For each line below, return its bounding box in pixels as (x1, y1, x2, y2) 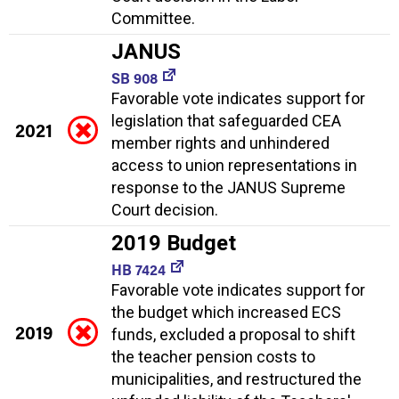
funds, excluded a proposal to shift (111, 324, 355, 344)
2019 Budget (111, 230, 236, 256)
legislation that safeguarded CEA (111, 110, 341, 130)
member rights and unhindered (111, 133, 330, 152)
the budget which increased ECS (111, 302, 341, 322)
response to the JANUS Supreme (111, 177, 346, 197)
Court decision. (111, 199, 218, 219)
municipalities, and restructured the (111, 369, 362, 388)
